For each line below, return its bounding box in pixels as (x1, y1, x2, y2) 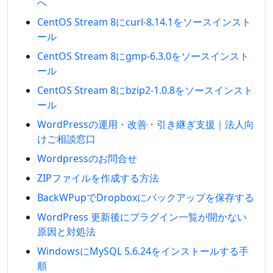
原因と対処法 (37, 225, 96, 238)
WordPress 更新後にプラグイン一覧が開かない (37, 210, 247, 224)
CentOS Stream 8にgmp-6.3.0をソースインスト (37, 49, 249, 63)
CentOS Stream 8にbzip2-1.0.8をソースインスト (37, 83, 253, 97)
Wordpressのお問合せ (37, 152, 137, 165)
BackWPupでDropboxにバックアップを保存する (37, 191, 254, 204)
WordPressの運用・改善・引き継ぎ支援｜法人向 (37, 118, 254, 131)
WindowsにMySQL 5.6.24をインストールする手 (37, 244, 249, 258)
